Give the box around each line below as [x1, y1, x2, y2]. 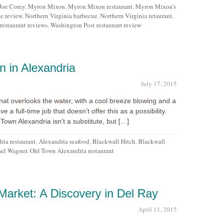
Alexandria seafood [38, 137, 89, 146]
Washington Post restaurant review [50, 21, 141, 30]
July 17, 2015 [140, 79, 177, 88]
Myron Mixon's [135, 2, 176, 11]
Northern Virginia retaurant [100, 11, 172, 21]
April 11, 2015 [138, 205, 177, 214]
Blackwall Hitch [92, 137, 135, 146]
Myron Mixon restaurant [67, 2, 132, 11]
